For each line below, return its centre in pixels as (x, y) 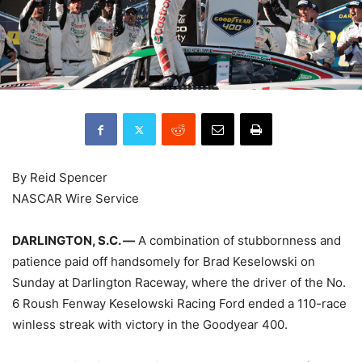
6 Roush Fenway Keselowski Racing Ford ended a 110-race (179, 304)
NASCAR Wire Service (76, 199)
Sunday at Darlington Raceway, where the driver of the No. (179, 283)
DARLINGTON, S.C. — (74, 241)
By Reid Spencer (60, 178)
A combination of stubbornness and (238, 241)
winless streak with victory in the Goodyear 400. (150, 325)
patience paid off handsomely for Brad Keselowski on (164, 262)
